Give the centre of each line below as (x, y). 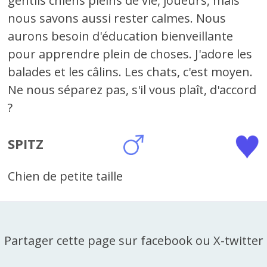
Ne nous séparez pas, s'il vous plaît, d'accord (132, 90)
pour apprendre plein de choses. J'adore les (130, 54)
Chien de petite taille (66, 176)
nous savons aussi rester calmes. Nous (117, 18)
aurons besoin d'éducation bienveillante (121, 36)
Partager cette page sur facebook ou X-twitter (133, 241)
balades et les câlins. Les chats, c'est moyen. (131, 72)
